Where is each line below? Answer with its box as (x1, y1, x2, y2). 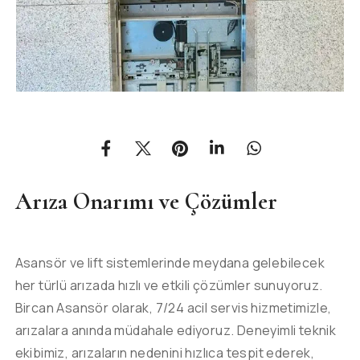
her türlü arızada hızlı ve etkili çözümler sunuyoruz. (14, 276, 323, 295)
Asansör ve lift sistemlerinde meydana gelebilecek (14, 254, 325, 272)
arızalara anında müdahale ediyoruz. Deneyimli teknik (14, 321, 337, 340)
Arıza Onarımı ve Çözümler (14, 187, 277, 216)
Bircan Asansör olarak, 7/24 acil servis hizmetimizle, (14, 299, 332, 317)
